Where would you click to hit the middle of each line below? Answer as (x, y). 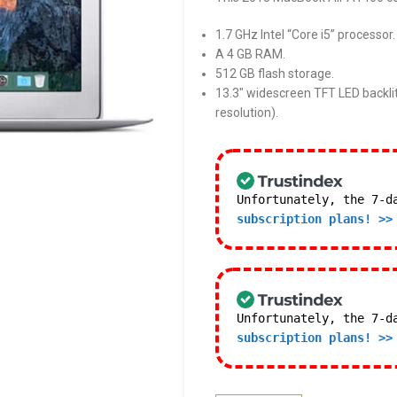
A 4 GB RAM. (251, 54)
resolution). (247, 113)
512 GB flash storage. (275, 74)
